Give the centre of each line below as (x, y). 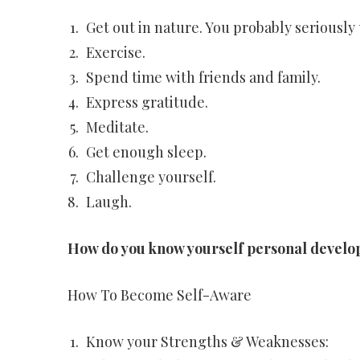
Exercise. (115, 52)
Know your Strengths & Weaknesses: (207, 342)
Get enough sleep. (146, 152)
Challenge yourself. (151, 177)
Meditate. (117, 127)
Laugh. (108, 202)
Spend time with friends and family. (203, 77)
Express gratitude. (147, 102)
